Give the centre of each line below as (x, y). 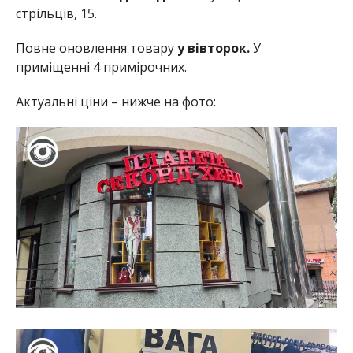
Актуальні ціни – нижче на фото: (115, 102)
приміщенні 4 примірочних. (101, 67)
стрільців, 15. (56, 14)
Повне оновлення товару (96, 48)
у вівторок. (215, 48)
